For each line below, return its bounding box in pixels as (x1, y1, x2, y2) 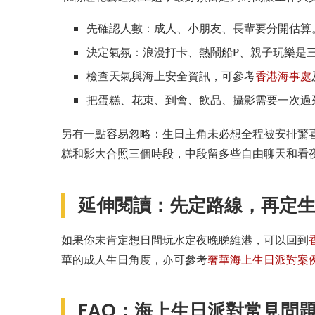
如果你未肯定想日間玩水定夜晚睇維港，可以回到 (61, 231, 309, 247)
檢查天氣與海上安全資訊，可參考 (86, 68, 255, 84)
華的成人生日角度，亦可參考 (61, 251, 207, 266)
